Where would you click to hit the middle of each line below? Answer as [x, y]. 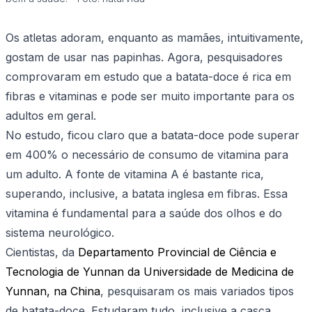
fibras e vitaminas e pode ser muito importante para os [150, 96]
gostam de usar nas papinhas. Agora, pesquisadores [144, 57]
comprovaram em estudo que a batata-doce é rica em [148, 77]
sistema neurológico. [60, 233]
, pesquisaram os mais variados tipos [197, 291]
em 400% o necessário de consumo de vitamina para [147, 155]
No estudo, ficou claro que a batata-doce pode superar [153, 135]
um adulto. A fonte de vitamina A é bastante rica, [135, 174]
